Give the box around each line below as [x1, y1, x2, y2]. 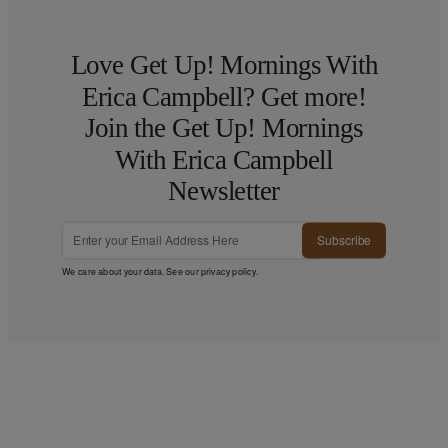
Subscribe [317, 231, 371, 250]
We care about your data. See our [62, 264, 201, 278]
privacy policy [200, 264, 256, 278]
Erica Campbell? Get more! [81, 81, 367, 112]
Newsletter [168, 176, 280, 207]
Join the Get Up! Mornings [85, 113, 363, 144]
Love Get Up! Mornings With [70, 50, 378, 81]
